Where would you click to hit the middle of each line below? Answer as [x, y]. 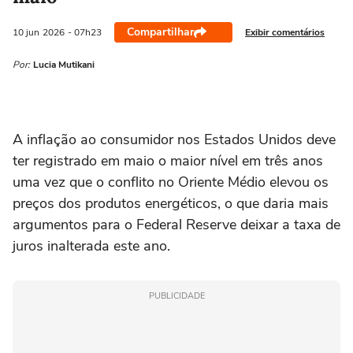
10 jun [26, 32]
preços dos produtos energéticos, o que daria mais [171, 203]
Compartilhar [160, 32]
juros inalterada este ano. [91, 246]
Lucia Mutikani [64, 65]
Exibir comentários [285, 32]
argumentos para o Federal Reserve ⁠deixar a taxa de [176, 225]
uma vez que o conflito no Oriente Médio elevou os [171, 182]
